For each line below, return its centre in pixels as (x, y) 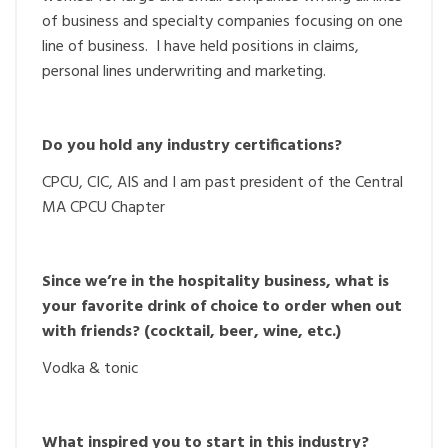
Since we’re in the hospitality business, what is (215, 281)
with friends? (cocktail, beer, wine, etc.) (191, 331)
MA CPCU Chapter (103, 207)
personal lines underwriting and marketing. (184, 71)
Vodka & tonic (90, 368)
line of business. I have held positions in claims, (200, 46)
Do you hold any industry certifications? (194, 145)
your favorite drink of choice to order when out (222, 306)
